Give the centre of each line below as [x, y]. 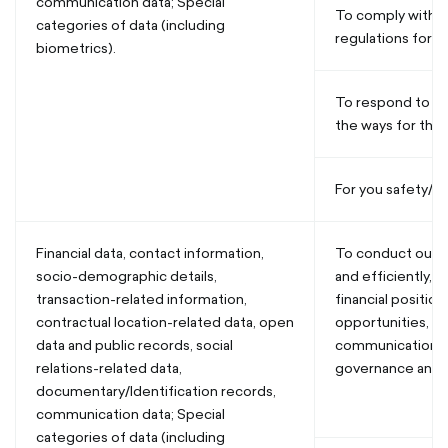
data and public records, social [134, 345]
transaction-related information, [141, 299]
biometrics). [76, 48]
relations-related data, [109, 368]
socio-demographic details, [126, 276]
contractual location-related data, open [165, 322]
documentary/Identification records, [156, 391]
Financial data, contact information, [150, 253]
